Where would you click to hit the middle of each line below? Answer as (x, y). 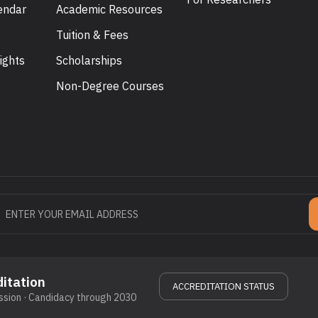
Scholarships (89, 61)
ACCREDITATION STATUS (224, 287)
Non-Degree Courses (110, 86)
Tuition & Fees (93, 35)
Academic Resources (110, 10)
